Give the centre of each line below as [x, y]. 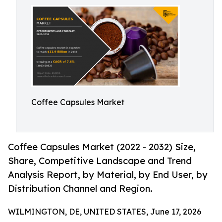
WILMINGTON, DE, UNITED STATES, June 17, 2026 [105, 212]
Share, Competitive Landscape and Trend [100, 161]
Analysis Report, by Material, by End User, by [108, 175]
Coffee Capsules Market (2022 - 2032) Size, [102, 147]
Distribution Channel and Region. [80, 189]
